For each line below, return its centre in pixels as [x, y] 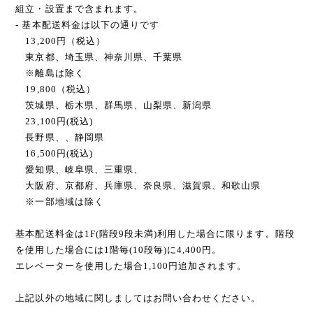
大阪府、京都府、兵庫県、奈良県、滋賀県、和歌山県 [148, 185]
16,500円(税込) [54, 153]
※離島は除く [50, 73]
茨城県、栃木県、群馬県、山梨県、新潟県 [114, 105]
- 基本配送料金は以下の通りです [88, 24]
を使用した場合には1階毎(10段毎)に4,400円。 [119, 249]
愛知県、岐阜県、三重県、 [79, 169]
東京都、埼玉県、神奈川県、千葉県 [99, 57]
